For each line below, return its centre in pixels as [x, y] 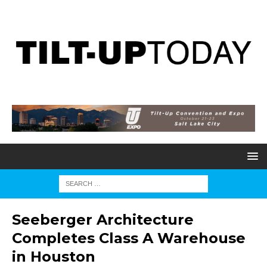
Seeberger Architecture [103, 220]
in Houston [54, 257]
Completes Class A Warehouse [129, 238]
